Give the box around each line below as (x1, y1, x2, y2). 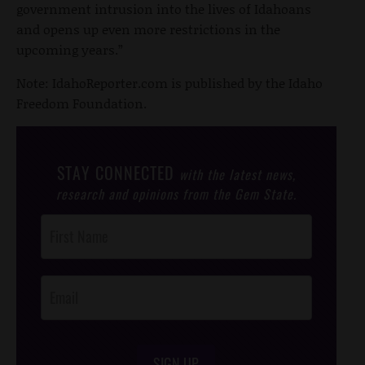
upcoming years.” (16, 39, 123, 59)
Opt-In (40, 253, 70, 274)
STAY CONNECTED (57, 160, 179, 185)
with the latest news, (179, 164, 296, 184)
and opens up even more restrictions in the (16, 19, 280, 38)
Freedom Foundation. (16, 93, 147, 112)
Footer (40, 233, 70, 253)
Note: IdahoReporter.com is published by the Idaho (16, 73, 323, 92)
